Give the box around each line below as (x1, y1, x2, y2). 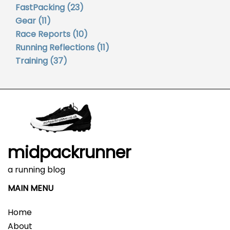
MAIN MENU (8, 182, 53, 195)
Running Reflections (15, 42, 94, 54)
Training (15, 55, 48, 67)
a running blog (8, 164, 65, 176)
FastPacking (15, 2, 65, 14)
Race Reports (15, 28, 70, 41)
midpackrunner (8, 141, 131, 164)
